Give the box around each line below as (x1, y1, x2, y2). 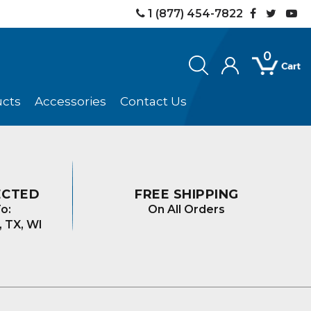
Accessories (35, 94, 106, 108)
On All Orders (148, 203, 226, 216)
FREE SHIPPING (135, 187, 239, 202)
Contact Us (120, 94, 187, 108)
